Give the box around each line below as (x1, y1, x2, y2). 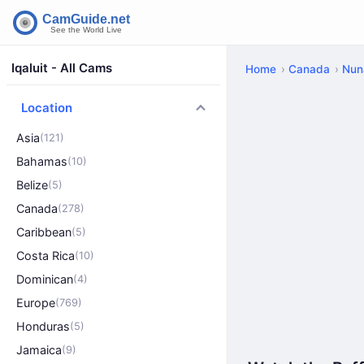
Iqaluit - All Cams (11, 60, 112, 76)
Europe (16, 296, 55, 310)
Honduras (16, 319, 70, 333)
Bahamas (16, 154, 67, 168)
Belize (16, 178, 48, 192)
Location (21, 100, 72, 115)
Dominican (16, 272, 73, 286)
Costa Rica (16, 249, 75, 262)
